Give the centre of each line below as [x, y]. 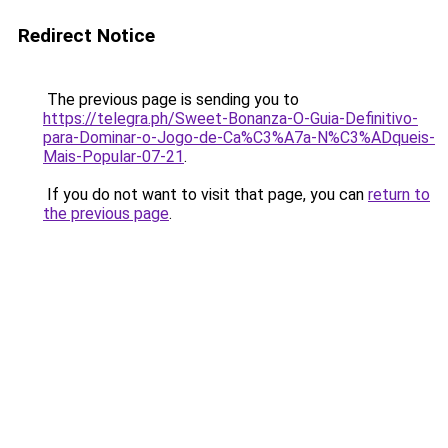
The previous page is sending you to [171, 99]
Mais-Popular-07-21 [113, 156]
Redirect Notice [86, 35]
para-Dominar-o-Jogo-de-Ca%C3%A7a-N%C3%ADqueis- [239, 137]
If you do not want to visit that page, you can [205, 194]
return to [399, 194]
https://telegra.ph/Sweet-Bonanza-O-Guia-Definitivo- [230, 118]
